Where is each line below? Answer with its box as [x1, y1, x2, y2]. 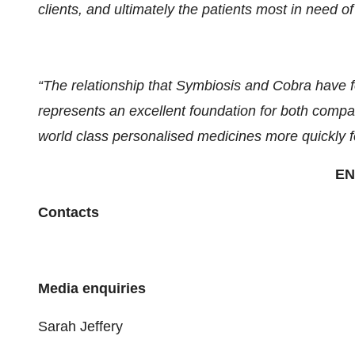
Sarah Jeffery [38, 319, 123, 334]
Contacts [38, 204, 99, 220]
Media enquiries [38, 281, 146, 296]
